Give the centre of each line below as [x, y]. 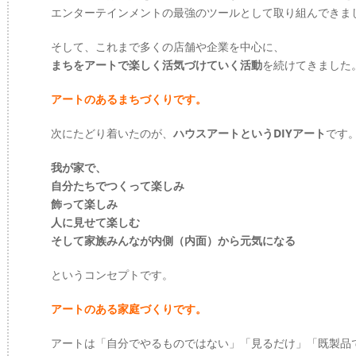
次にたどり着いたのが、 [112, 133]
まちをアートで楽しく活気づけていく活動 [157, 65]
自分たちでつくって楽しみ [118, 186]
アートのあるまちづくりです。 [129, 99]
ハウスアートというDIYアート [250, 133]
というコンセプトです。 [112, 275]
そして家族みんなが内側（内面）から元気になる [173, 240]
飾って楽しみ [84, 204]
